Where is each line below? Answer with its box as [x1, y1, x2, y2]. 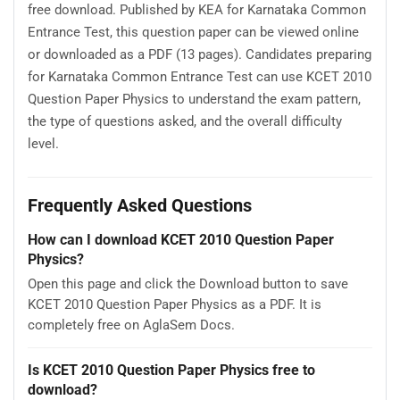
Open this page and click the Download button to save [28, 275, 348, 292]
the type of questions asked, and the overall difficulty [28, 113, 342, 130]
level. [28, 136, 59, 153]
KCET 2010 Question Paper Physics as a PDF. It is [28, 296, 321, 312]
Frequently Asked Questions [28, 194, 252, 216]
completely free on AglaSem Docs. [28, 316, 235, 333]
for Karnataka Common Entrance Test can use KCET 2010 [28, 69, 371, 86]
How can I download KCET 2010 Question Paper [28, 230, 334, 248]
